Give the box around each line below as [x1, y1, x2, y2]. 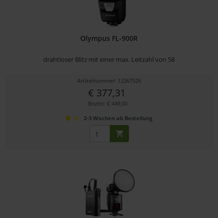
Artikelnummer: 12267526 [77, 77, 141, 85]
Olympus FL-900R [80, 34, 138, 43]
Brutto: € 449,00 [88, 100, 128, 108]
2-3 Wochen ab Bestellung [84, 114, 153, 122]
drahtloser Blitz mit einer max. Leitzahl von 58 [43, 55, 175, 64]
